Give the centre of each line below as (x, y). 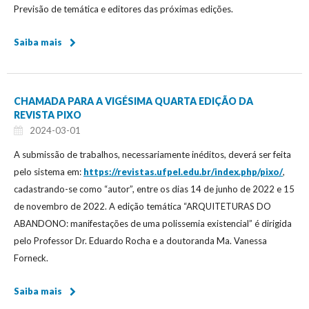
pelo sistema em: (49, 171)
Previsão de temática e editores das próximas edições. (123, 9)
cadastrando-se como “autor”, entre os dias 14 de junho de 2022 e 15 (154, 189)
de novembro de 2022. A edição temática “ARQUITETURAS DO (142, 206)
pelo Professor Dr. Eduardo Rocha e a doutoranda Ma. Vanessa (140, 240)
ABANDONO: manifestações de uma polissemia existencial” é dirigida (153, 223)
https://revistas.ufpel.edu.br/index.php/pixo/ (183, 171)
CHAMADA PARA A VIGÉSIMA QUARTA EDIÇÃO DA (133, 101)
